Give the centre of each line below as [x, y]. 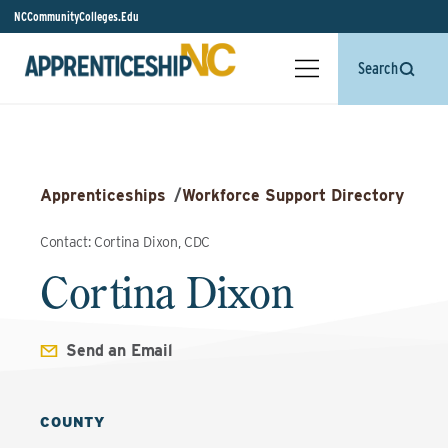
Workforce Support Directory [293, 195]
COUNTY [73, 422]
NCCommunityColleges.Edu [76, 16]
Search [378, 68]
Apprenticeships [103, 195]
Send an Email [119, 350]
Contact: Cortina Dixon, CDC [125, 242]
